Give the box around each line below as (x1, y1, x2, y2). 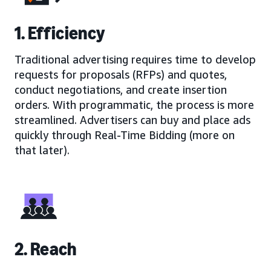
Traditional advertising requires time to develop (15, 52, 256, 66)
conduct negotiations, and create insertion (15, 82, 227, 96)
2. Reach (15, 238, 77, 260)
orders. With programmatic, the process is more (15, 97, 254, 111)
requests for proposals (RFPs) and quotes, (15, 67, 227, 81)
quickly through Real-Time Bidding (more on (15, 128, 235, 142)
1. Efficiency (15, 22, 105, 44)
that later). (15, 143, 70, 157)
